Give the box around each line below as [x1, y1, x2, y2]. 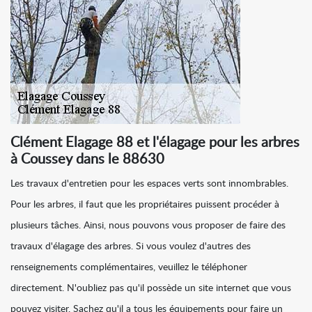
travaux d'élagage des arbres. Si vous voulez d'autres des [10, 242, 251, 252]
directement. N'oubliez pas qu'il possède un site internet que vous [10, 283, 291, 294]
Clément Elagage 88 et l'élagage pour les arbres [10, 136, 299, 150]
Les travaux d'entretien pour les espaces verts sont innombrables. [10, 179, 288, 189]
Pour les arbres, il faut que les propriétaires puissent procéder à [10, 200, 279, 210]
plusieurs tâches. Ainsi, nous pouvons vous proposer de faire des [10, 221, 286, 231]
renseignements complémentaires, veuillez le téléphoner [10, 263, 247, 273]
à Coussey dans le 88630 [10, 153, 164, 167]
